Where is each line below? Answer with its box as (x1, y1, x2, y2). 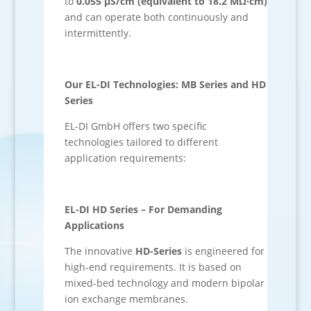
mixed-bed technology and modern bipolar (64, 276, 264, 289)
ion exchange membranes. (64, 292, 188, 305)
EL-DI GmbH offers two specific (64, 119, 207, 133)
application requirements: (64, 151, 186, 165)
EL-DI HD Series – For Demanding (64, 203, 222, 216)
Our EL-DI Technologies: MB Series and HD (64, 78, 266, 91)
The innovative (64, 244, 135, 258)
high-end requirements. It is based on (64, 260, 242, 274)
